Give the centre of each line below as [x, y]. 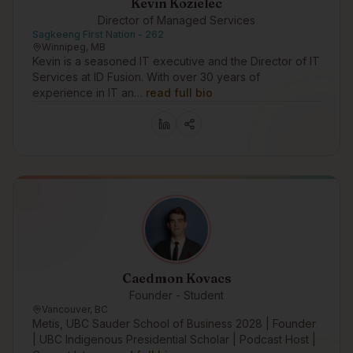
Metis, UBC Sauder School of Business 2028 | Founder [174, 323]
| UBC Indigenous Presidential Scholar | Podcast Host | [174, 339]
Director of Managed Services [176, 20]
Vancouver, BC [75, 309]
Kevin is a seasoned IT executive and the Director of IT [176, 61]
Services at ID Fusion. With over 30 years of [146, 77]
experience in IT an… [87, 93]
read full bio [179, 93]
